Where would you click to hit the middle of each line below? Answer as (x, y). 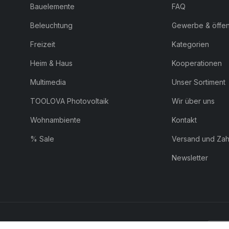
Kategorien (190, 44)
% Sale (42, 139)
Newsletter (190, 157)
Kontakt (184, 120)
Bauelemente (53, 6)
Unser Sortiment (198, 82)
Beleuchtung (52, 25)
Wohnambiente (56, 120)
